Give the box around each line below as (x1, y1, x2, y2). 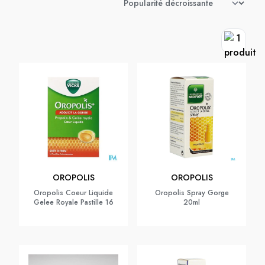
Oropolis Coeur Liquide (34, 188, 113, 198)
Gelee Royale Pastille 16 (33, 197, 114, 208)
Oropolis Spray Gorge (154, 188, 229, 198)
